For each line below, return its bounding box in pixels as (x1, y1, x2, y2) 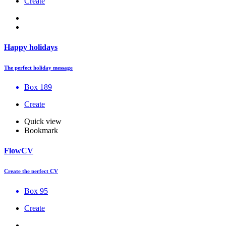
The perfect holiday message (4, 64, 73, 71)
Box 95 (24, 186, 48, 195)
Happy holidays (4, 42, 58, 51)
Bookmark (24, 126, 58, 135)
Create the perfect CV (4, 167, 58, 174)
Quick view (24, 117, 62, 126)
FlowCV (4, 146, 33, 155)
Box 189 (24, 83, 52, 92)
